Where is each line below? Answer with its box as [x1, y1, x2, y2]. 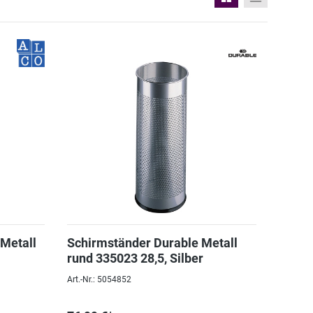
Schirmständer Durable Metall [66, 235, 238, 250]
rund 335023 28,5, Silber [66, 251, 203, 265]
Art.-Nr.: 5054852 [66, 275, 131, 284]
